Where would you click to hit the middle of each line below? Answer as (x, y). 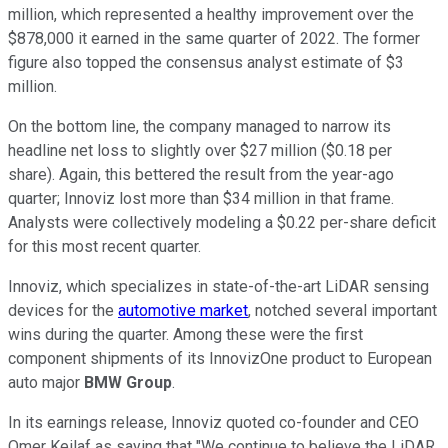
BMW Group (128, 383)
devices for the (63, 311)
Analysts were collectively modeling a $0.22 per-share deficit (222, 223)
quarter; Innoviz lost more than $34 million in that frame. (201, 199)
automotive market (183, 311)
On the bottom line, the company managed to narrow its (199, 127)
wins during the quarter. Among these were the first (185, 335)
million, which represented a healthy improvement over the (211, 15)
